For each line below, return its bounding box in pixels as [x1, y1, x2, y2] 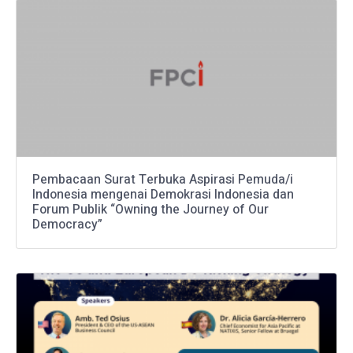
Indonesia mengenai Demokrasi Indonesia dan [32, 184, 294, 204]
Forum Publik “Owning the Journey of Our [32, 199, 269, 219]
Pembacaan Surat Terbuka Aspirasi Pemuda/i [32, 169, 293, 189]
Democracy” [32, 214, 102, 234]
